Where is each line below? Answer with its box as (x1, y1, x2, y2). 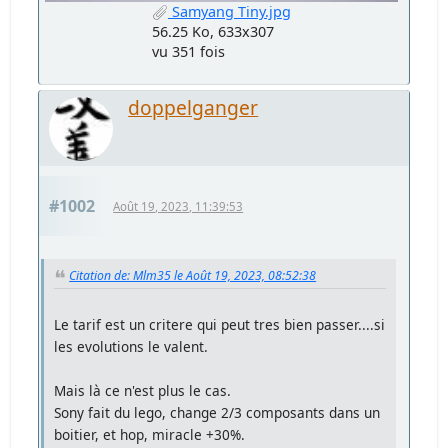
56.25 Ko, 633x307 (152, 21, 274, 41)
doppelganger (128, 93, 259, 121)
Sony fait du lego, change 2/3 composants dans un (54, 402, 381, 422)
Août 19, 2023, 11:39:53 (113, 198, 244, 214)
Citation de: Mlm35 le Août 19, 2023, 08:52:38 (69, 266, 317, 284)
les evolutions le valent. (54, 336, 209, 356)
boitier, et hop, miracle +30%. (54, 424, 246, 444)
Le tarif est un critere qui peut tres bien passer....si (54, 314, 386, 334)
